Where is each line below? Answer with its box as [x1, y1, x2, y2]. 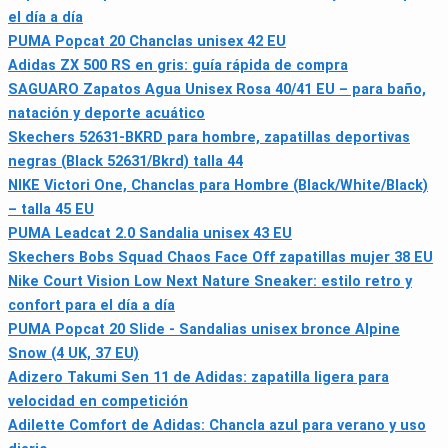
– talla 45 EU [8, 201, 94, 219]
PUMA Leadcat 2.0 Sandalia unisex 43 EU [8, 225, 292, 243]
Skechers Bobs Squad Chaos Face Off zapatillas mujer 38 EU [8, 249, 433, 267]
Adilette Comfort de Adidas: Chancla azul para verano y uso [8, 417, 426, 435]
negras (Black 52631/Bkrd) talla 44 [8, 153, 243, 171]
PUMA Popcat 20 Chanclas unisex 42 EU [8, 33, 286, 51]
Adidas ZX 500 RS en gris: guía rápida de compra [8, 57, 348, 75]
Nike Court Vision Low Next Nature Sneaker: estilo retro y [8, 273, 412, 291]
